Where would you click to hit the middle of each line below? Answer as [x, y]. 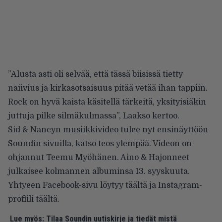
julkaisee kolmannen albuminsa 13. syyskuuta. [99, 172]
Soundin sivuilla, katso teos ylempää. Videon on [100, 144]
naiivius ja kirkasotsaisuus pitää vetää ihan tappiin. [108, 88]
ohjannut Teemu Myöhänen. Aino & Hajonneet [99, 158]
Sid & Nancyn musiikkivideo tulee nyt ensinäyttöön [108, 130]
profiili [22, 199]
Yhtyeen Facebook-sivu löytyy [67, 186]
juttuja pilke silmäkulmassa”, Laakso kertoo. [94, 116]
